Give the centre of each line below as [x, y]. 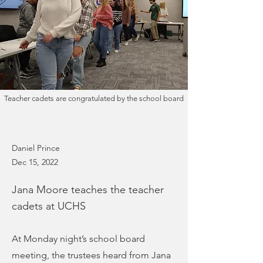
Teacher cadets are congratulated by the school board [94, 98]
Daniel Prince [36, 148]
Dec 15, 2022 [35, 162]
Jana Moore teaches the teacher [88, 190]
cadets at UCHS [49, 206]
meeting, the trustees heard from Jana [91, 255]
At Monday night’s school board [78, 239]
